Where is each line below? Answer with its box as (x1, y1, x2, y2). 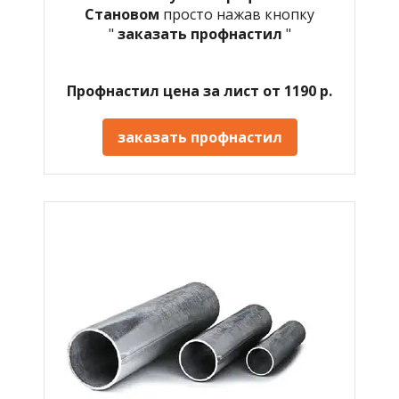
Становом (85, 4, 163, 24)
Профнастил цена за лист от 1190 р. (67, 80, 332, 101)
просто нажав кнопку (163, 4, 314, 24)
